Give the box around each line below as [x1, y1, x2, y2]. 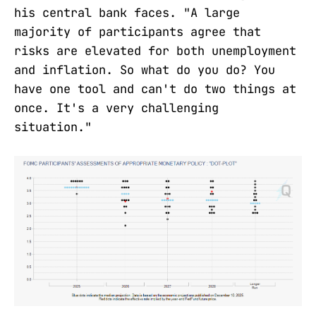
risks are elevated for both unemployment [14, 43, 296, 59]
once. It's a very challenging [14, 100, 219, 116]
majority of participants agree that [14, 24, 261, 40]
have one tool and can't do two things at [14, 81, 296, 97]
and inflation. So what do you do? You [14, 62, 275, 78]
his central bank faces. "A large [14, 5, 240, 21]
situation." [14, 119, 92, 135]
